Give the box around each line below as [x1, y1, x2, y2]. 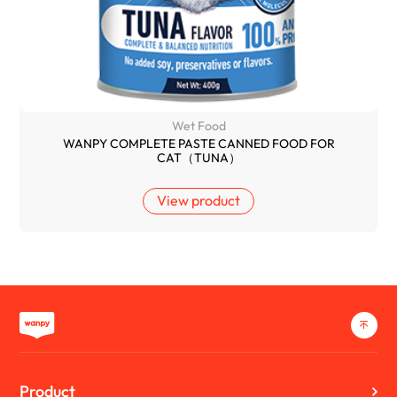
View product [157, 191, 240, 209]
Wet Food [171, 118, 226, 135]
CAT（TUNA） [156, 149, 241, 166]
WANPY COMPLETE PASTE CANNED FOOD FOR [62, 135, 335, 152]
